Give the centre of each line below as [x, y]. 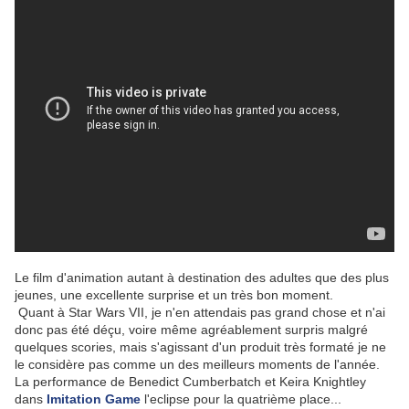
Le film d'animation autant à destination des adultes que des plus [202, 278]
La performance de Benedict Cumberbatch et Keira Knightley [190, 382]
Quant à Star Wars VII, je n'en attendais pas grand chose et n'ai [200, 313]
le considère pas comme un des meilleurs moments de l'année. [197, 365]
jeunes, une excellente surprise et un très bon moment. [174, 295]
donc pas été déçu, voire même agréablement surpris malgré [191, 330]
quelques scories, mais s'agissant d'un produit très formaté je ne [200, 347]
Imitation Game [94, 399]
